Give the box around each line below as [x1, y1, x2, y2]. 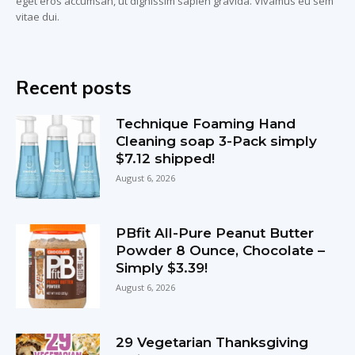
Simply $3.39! [116, 259, 208, 276]
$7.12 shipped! [116, 150, 216, 166]
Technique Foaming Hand [116, 115, 296, 132]
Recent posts [16, 75, 132, 99]
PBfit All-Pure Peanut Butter [116, 224, 315, 241]
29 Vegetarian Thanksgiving [116, 334, 309, 350]
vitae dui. [16, 9, 59, 24]
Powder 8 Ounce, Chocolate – [116, 242, 326, 258]
